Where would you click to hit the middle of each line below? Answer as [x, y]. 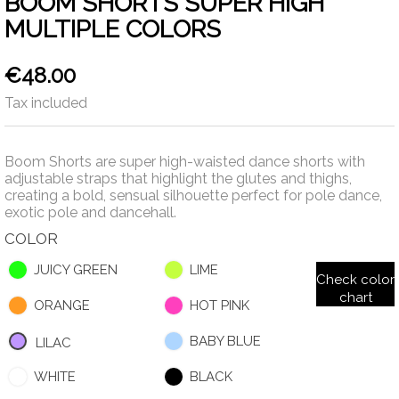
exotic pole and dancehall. [90, 213]
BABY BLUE [225, 342]
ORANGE [62, 306]
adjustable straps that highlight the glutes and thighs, [178, 179]
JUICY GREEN [76, 270]
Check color [355, 280]
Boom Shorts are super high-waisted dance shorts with [185, 162]
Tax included [46, 103]
